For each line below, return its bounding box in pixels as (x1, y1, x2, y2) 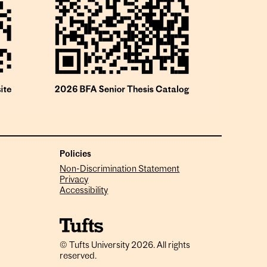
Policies (60, 150, 92, 159)
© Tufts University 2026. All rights (60, 241, 191, 250)
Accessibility (60, 187, 108, 196)
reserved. (60, 252, 97, 261)
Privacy (60, 176, 89, 185)
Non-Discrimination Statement (60, 165, 180, 175)
